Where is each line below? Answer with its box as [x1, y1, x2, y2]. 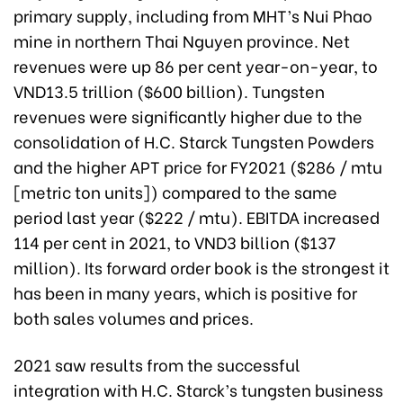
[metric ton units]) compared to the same [13, 179, 337, 204]
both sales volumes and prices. [13, 305, 254, 330]
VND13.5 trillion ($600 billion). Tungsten [13, 78, 325, 103]
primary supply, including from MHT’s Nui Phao [13, 3, 372, 28]
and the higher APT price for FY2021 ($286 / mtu [13, 154, 382, 179]
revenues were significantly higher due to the [13, 103, 363, 129]
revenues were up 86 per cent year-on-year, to [13, 53, 378, 78]
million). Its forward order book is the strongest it [13, 255, 390, 280]
